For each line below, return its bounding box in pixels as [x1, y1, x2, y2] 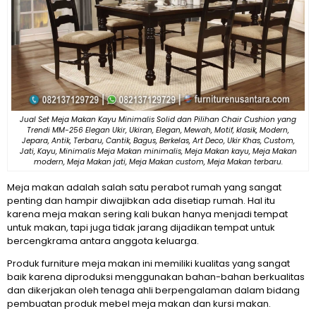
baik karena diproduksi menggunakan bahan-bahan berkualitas [7, 270, 305, 284]
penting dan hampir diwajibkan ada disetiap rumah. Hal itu [7, 194, 275, 208]
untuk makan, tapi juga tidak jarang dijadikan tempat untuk [7, 221, 275, 235]
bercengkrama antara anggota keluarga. [7, 234, 199, 248]
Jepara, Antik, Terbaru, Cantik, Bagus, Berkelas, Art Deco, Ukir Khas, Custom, [21, 135, 295, 147]
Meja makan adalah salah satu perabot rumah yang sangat [7, 181, 281, 195]
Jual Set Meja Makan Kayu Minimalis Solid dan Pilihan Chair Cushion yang [20, 114, 296, 126]
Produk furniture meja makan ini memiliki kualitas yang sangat [7, 257, 290, 271]
